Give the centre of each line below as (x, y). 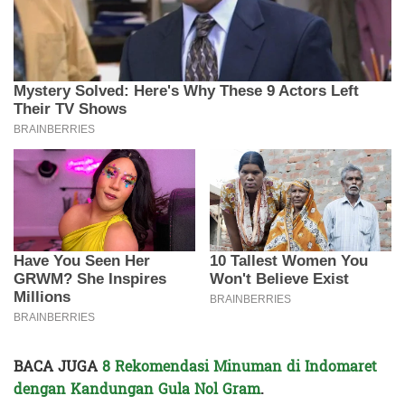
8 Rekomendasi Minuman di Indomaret (240, 367)
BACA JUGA (58, 367)
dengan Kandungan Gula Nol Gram (137, 390)
